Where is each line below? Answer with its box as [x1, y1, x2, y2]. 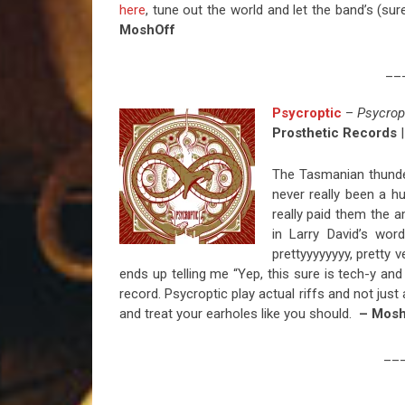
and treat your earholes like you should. [119, 306, 359, 323]
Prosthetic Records [271, 125, 397, 142]
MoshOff [119, 22, 175, 39]
